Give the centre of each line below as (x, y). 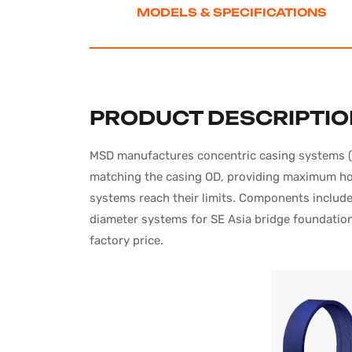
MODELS (169, 12)
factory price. (126, 240)
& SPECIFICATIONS (264, 12)
